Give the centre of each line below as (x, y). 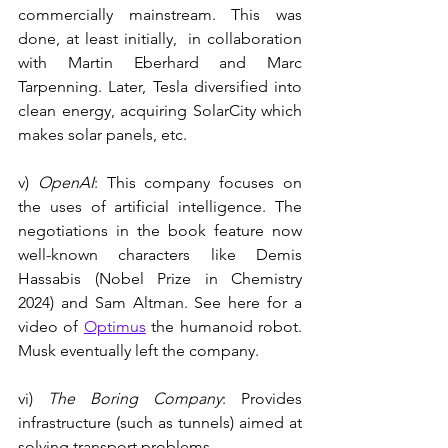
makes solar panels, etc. (102, 134)
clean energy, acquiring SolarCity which (160, 110)
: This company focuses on (198, 182)
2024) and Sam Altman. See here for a (160, 302)
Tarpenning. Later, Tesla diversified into (160, 86)
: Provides (262, 398)
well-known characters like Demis (160, 254)
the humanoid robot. (224, 326)
